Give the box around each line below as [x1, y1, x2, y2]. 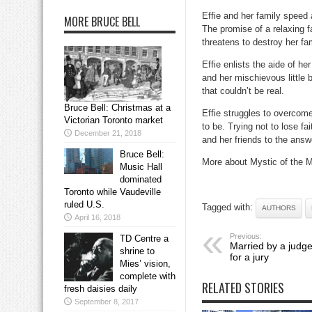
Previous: [230, 232, 262, 241]
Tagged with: [202, 202, 256, 213]
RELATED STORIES [202, 279, 284, 297]
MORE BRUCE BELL [64, 13, 140, 31]
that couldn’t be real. [202, 86, 284, 97]
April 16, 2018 [75, 213, 120, 222]
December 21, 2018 [75, 129, 141, 138]
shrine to [120, 246, 155, 257]
